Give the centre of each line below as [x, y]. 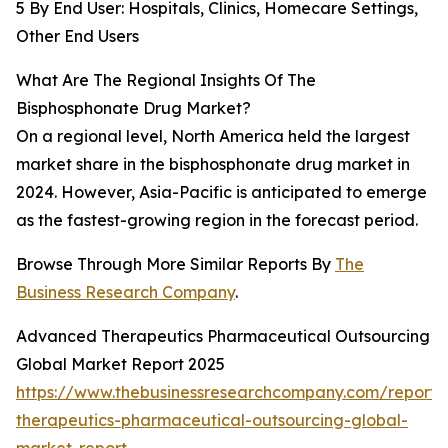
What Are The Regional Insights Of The [166, 80]
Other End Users [77, 36]
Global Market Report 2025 [120, 364]
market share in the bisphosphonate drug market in [213, 164]
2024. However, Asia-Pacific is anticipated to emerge [221, 192]
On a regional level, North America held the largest [213, 136]
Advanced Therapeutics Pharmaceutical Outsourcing [223, 336]
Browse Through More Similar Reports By [175, 264]
